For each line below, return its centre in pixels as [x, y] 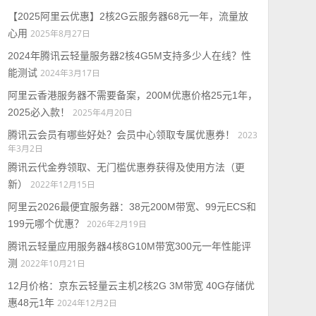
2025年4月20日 [102, 112]
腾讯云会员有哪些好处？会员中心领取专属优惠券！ [121, 135]
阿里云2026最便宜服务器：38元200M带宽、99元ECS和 [132, 207]
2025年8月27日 [60, 33]
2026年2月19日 [116, 224]
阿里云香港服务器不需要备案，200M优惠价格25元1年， [132, 95]
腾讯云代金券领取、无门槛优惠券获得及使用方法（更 [126, 167]
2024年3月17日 [70, 73]
